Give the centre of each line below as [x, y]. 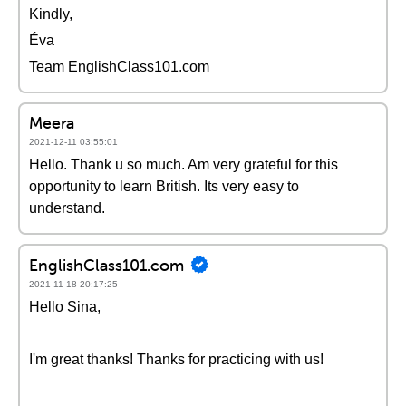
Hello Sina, [65, 307]
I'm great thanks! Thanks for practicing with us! [176, 359]
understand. [67, 208]
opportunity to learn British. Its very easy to [164, 186]
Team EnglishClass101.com [119, 67]
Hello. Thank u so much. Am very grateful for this [184, 164]
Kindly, [51, 14]
